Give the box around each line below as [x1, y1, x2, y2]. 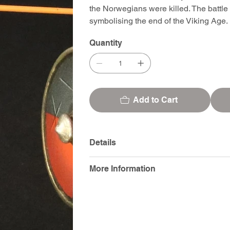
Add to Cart [132, 94, 178, 105]
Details [89, 137, 117, 147]
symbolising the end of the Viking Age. [89, 15, 228, 26]
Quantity [89, 37, 123, 48]
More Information [89, 163, 156, 174]
